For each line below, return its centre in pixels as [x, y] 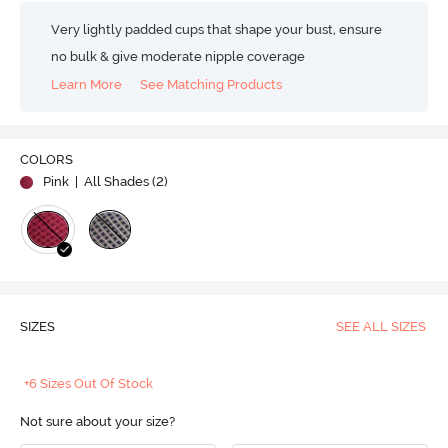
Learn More [87, 85]
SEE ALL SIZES [380, 326]
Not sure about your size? [97, 421]
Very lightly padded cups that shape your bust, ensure [217, 29]
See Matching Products [211, 85]
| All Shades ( [113, 181]
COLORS [46, 159]
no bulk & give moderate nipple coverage [178, 56]
